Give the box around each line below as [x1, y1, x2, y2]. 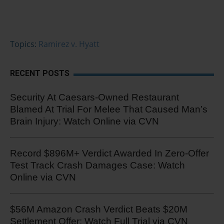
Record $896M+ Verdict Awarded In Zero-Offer [10, 148, 209, 159]
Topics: [10, 38, 38, 50]
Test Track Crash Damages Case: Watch [10, 160, 185, 171]
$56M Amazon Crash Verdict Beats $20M [10, 204, 187, 215]
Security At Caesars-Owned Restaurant [10, 91, 179, 102]
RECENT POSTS [10, 68, 69, 78]
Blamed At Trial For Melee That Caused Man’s [10, 103, 207, 114]
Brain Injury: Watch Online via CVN [10, 115, 159, 126]
